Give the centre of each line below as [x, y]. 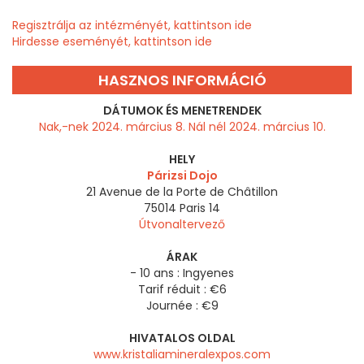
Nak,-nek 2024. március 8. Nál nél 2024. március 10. [182, 127]
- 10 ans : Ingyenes [182, 273]
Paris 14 [200, 208]
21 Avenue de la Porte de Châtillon [182, 192]
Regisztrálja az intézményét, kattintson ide [132, 26]
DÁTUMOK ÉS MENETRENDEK [182, 111]
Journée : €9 [182, 306]
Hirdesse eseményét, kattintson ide [112, 42]
